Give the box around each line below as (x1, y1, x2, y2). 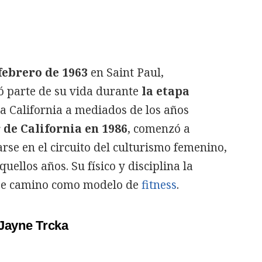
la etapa (142, 83, 189, 99)
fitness (142, 177, 177, 192)
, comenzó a (127, 120, 190, 136)
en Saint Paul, (91, 64, 164, 80)
